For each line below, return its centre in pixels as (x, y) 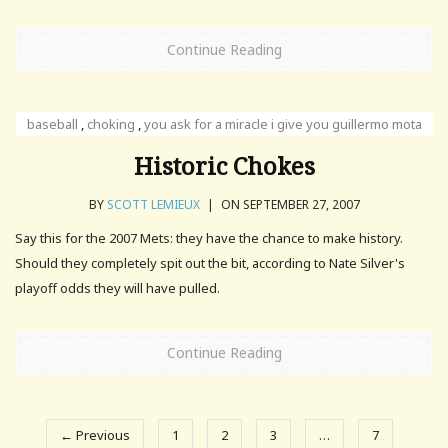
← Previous (94, 434)
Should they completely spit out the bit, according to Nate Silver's (210, 262)
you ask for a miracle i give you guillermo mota (282, 123)
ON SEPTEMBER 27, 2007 (288, 204)
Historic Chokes (224, 165)
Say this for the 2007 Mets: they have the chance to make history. (209, 237)
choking (110, 123)
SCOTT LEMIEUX (153, 204)
